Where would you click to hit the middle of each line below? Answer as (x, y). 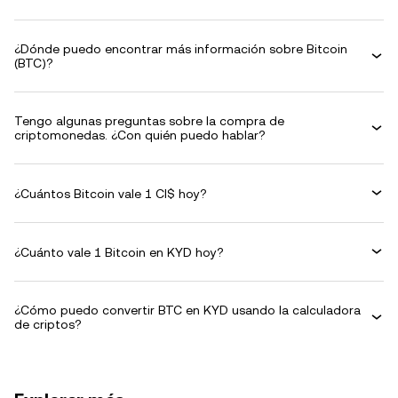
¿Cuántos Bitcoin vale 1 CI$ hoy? (111, 193)
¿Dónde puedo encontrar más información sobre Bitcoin (181, 49)
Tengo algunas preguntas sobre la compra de (149, 121)
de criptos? (48, 324)
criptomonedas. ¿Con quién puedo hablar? (140, 135)
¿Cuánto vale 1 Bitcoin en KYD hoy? (119, 252)
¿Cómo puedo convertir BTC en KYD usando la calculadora (187, 310)
